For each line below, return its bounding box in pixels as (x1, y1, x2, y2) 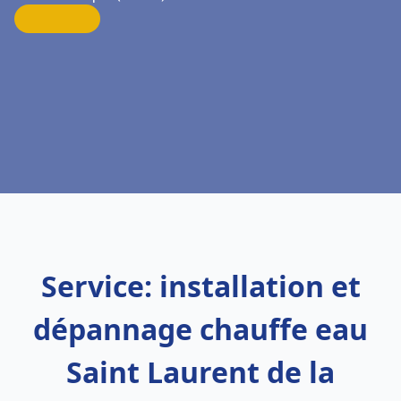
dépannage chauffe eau (33, 310, 368, 348)
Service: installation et (40, 267, 361, 305)
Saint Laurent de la (66, 353, 335, 391)
